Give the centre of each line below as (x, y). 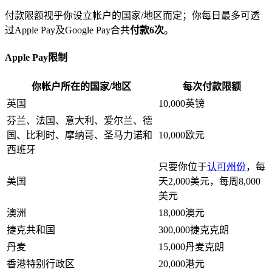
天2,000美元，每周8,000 (209, 182)
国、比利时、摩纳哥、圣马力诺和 (80, 135)
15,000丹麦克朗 (191, 247)
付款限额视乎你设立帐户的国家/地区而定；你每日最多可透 (132, 15)
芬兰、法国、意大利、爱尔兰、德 (80, 121)
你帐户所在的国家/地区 (81, 87)
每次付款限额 (212, 87)
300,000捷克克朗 (194, 230)
